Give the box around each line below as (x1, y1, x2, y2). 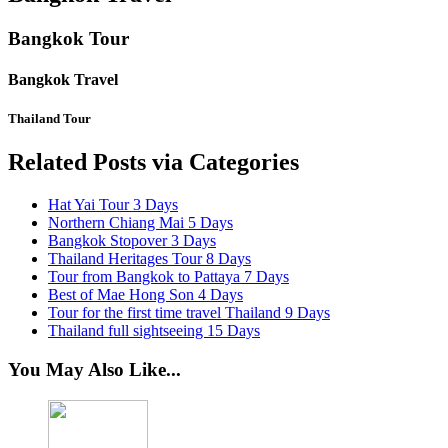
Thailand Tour (8, 111, 91, 127)
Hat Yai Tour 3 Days (48, 196, 178, 214)
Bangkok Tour (8, 27, 129, 49)
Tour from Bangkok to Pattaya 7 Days (48, 268, 289, 286)
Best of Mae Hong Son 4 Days (48, 286, 243, 304)
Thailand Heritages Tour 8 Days (48, 250, 251, 268)
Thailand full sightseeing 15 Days (48, 322, 260, 340)
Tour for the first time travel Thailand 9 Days (48, 304, 330, 322)
